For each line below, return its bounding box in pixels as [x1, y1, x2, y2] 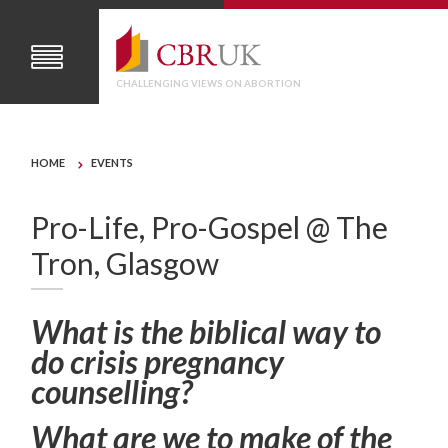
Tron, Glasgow [31, 244, 220, 281]
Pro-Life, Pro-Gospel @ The [31, 208, 389, 245]
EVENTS [91, 156, 134, 170]
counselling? [31, 371, 193, 411]
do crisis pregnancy [31, 341, 285, 381]
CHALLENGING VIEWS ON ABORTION [116, 78, 302, 90]
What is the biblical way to [31, 311, 382, 351]
